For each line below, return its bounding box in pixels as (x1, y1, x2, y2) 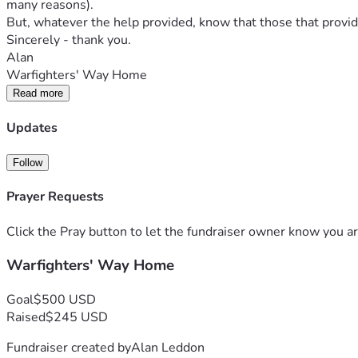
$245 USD (46, 308, 108, 326)
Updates (6, 118, 58, 137)
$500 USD (34, 290, 96, 308)
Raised (6, 308, 46, 326)
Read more (13, 87, 63, 100)
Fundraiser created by (6, 338, 131, 356)
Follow (13, 156, 42, 169)
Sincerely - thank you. (6, 31, 131, 50)
